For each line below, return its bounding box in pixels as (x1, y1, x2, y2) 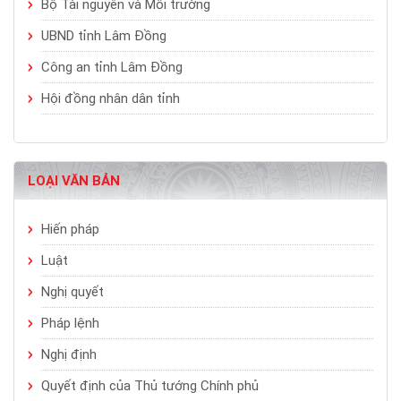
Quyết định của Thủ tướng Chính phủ (41, 378, 259, 395)
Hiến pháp (41, 221, 99, 238)
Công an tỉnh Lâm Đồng (41, 59, 183, 76)
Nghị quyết (41, 284, 104, 301)
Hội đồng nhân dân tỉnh (41, 90, 180, 107)
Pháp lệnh (41, 315, 99, 332)
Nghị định (41, 346, 97, 363)
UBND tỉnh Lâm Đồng (41, 28, 166, 45)
